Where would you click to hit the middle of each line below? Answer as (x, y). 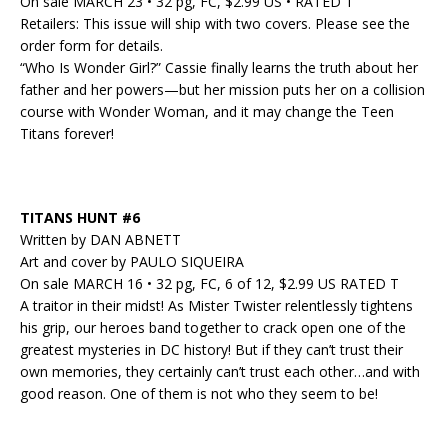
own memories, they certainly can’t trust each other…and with (220, 372)
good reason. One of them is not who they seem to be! (199, 394)
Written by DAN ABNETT (100, 240)
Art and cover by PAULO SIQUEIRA (132, 262)
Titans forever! (67, 134)
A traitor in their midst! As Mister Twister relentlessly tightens (216, 306)
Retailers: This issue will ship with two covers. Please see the (215, 24)
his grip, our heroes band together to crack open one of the (213, 328)
